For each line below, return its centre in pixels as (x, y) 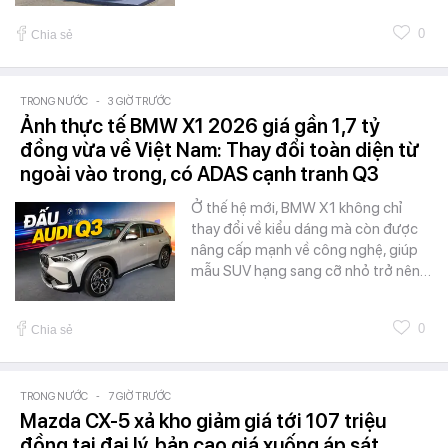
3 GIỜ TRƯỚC (139, 101)
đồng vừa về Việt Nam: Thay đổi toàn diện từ (219, 149)
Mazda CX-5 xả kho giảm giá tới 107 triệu (203, 420)
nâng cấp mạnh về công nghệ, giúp (304, 249)
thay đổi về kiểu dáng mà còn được (304, 228)
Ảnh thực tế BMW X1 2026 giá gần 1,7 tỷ (200, 125)
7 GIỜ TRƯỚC (139, 396)
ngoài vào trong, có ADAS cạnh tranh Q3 (199, 173)
